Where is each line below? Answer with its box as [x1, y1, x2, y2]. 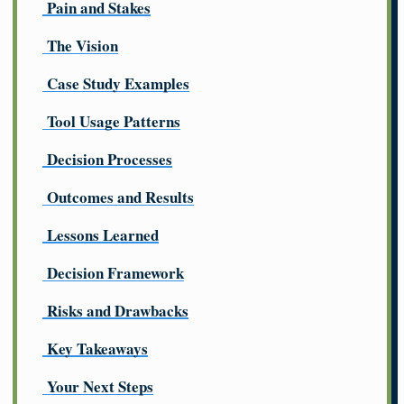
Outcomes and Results [47, 186, 194, 209]
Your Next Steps [47, 375, 153, 399]
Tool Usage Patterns [47, 110, 180, 133]
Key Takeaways [47, 337, 148, 361]
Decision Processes [47, 148, 172, 171]
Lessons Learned [47, 224, 159, 247]
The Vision [47, 34, 118, 58]
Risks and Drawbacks [47, 299, 188, 323]
